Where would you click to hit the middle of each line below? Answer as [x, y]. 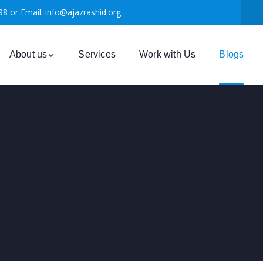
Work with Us [168, 54]
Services [97, 54]
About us [28, 54]
